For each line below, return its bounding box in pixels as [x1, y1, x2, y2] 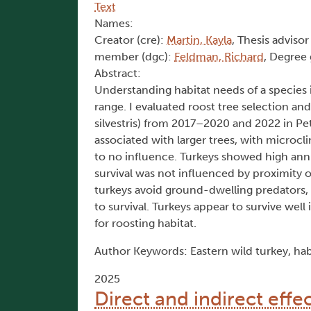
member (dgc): [94, 50, 174, 64]
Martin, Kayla [167, 33, 232, 47]
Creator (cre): [94, 33, 167, 47]
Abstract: [94, 67, 141, 81]
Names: [94, 17, 133, 31]
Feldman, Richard [174, 50, 264, 64]
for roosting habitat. [94, 217, 196, 230]
